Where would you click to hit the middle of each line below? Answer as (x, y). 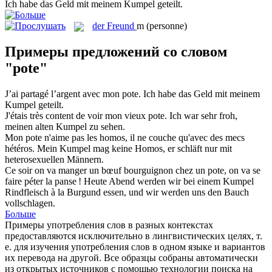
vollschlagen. (30, 203)
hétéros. (20, 148)
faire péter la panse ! (43, 181)
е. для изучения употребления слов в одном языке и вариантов (135, 246)
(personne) (167, 25)
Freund (121, 25)
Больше (20, 214)
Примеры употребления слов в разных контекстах (109, 225)
